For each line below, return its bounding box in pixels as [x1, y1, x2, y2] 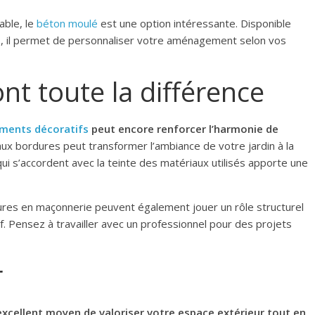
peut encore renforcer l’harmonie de [89, 122, 278, 136]
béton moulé [37, 16, 98, 31]
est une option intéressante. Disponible [98, 16, 291, 31]
